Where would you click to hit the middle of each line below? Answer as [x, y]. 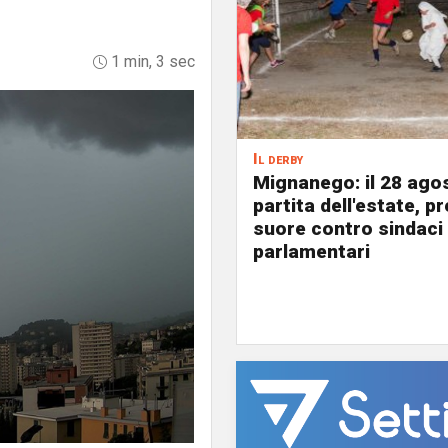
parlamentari [311, 251]
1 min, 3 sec [151, 61]
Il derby [278, 159]
